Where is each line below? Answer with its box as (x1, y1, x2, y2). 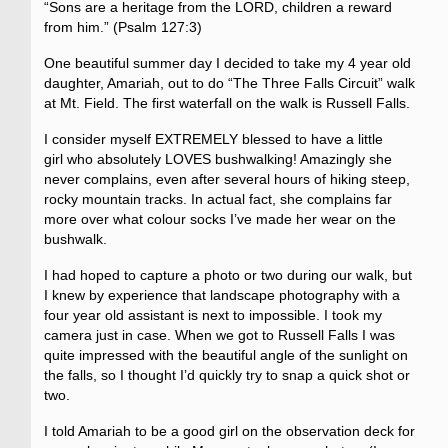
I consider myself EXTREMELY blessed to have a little (43, 131, 383, 148)
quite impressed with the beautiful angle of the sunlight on (43, 347, 408, 364)
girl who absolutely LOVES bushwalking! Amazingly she (43, 151, 392, 168)
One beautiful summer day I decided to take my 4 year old (43, 55, 411, 72)
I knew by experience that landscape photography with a (43, 287, 400, 304)
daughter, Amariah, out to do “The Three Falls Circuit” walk (43, 75, 415, 92)
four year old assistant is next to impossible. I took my (43, 307, 382, 324)
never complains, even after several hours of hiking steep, (43, 171, 410, 188)
